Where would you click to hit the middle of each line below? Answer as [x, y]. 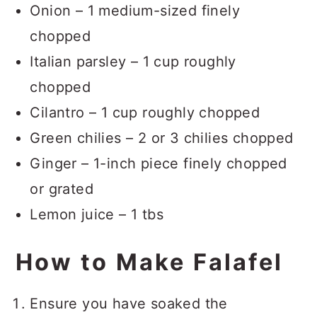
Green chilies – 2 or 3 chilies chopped [162, 138]
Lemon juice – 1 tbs [97, 214]
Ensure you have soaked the [129, 304]
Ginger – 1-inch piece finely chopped [158, 163]
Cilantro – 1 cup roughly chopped [145, 113]
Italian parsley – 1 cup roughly [133, 62]
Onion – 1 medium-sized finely [135, 11]
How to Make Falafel [150, 262]
